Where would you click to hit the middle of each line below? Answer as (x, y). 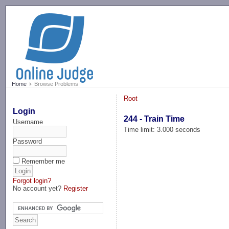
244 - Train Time (154, 119)
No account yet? (38, 188)
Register (76, 188)
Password (28, 141)
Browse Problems (55, 84)
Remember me (43, 161)
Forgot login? (32, 180)
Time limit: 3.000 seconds (162, 129)
